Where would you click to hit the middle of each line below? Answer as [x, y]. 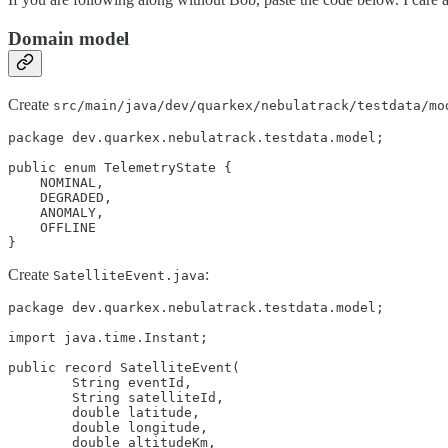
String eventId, [100, 382]
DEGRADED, [60, 197]
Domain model [68, 38]
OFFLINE [52, 227]
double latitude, [104, 412]
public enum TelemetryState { [120, 167]
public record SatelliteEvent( [124, 367]
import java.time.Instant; [108, 337]
